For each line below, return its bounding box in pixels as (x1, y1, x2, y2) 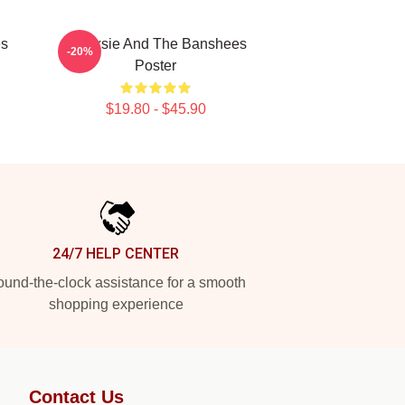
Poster (135, 58, 176, 73)
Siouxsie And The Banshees (64, 36, 247, 52)
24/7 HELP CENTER (52, 245, 179, 262)
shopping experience (48, 297, 184, 312)
